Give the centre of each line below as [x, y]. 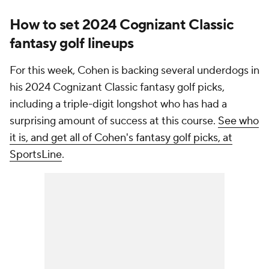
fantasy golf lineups [72, 44]
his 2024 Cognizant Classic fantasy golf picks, [117, 87]
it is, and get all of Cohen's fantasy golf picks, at [121, 138]
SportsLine [36, 155]
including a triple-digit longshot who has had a [118, 104]
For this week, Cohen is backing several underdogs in [134, 71]
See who [238, 121]
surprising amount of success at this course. [114, 121]
